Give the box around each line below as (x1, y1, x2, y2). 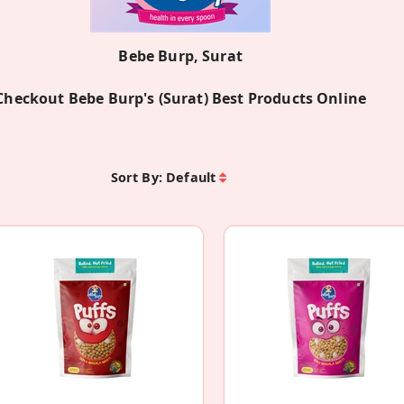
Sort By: (110, 169, 162, 187)
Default (166, 169, 216, 187)
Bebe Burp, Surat (118, 46, 243, 67)
